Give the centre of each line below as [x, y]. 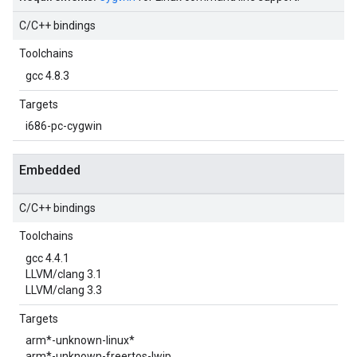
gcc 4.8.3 [47, 76]
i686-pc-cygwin [64, 126]
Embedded [50, 170]
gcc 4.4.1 [47, 258]
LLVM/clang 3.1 [64, 274]
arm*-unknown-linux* [80, 340]
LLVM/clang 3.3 [64, 290]
